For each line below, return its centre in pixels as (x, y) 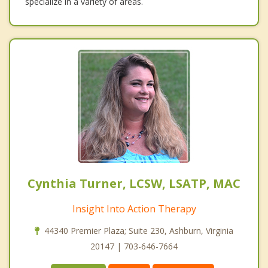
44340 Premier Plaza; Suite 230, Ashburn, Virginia (139, 231)
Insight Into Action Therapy (134, 209)
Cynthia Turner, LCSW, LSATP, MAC (134, 184)
